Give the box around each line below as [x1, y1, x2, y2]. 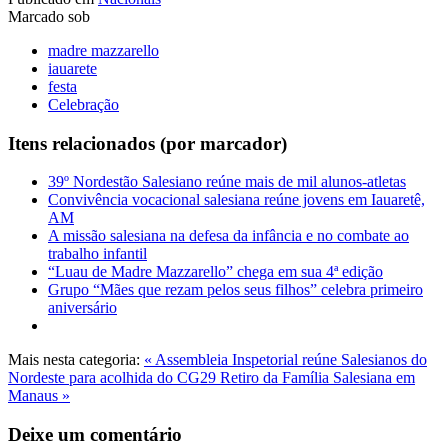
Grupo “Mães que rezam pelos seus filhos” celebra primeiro [48, 281, 423, 299]
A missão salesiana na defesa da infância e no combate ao [48, 227, 409, 245]
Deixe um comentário [8, 424, 182, 446]
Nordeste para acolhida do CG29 [8, 369, 220, 387]
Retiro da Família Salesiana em [220, 369, 415, 387]
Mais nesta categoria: [8, 351, 140, 369]
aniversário [48, 299, 117, 317]
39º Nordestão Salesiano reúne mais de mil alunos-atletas [48, 173, 406, 191]
